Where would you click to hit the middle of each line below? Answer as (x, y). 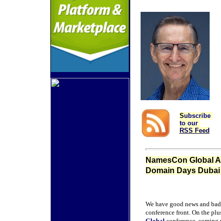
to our (189, 123)
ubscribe (198, 116)
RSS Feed (194, 130)
